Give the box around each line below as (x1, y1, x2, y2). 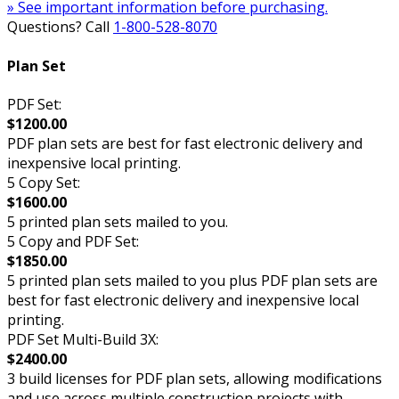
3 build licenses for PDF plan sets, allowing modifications (7, 368, 382, 388)
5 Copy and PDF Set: (7, 231, 139, 251)
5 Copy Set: (7, 172, 80, 192)
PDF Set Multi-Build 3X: (7, 329, 159, 349)
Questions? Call (7, 17, 113, 37)
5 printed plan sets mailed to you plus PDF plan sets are (7, 270, 378, 290)
